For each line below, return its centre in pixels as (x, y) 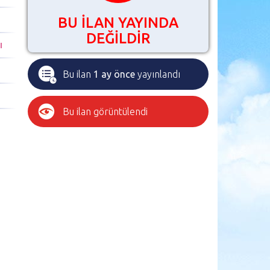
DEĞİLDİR (118, 38)
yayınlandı (158, 74)
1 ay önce (114, 74)
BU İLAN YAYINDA (118, 23)
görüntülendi (121, 111)
